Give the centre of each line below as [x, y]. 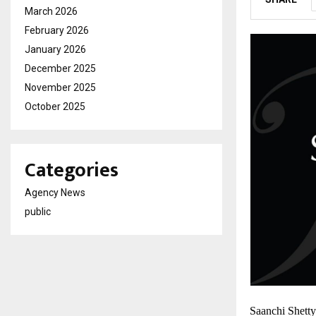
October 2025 [55, 107]
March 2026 [51, 11]
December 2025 [60, 68]
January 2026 [55, 49]
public [38, 212]
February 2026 [57, 30]
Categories [72, 170]
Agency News [55, 193]
